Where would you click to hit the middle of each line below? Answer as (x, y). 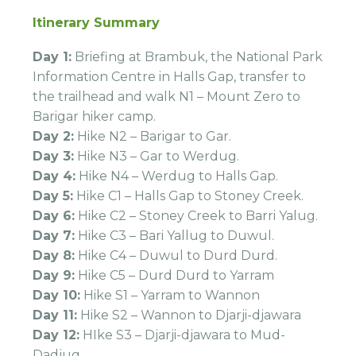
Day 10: (57, 295)
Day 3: (54, 156)
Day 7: (54, 235)
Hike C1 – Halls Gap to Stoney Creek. (189, 195)
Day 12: (56, 335)
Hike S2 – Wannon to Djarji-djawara (190, 315)
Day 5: (53, 195)
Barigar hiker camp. (95, 116)
